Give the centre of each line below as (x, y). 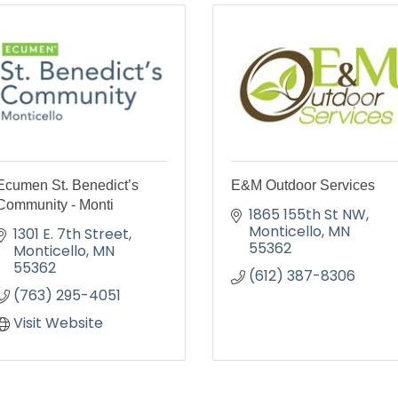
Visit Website (58, 323)
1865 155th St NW (307, 215)
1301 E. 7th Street (71, 234)
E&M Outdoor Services (303, 185)
